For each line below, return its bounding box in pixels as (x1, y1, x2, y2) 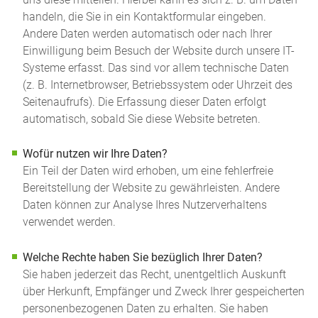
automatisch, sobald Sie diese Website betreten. (23, 112, 261, 126)
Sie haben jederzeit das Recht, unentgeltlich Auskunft (23, 268, 287, 281)
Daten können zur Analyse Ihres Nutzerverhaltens (23, 199, 268, 212)
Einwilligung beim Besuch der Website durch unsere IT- (23, 44, 295, 57)
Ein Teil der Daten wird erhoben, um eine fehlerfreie (23, 165, 274, 178)
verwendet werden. (23, 216, 116, 229)
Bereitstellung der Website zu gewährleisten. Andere (23, 182, 280, 195)
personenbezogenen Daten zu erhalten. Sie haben (23, 302, 269, 315)
